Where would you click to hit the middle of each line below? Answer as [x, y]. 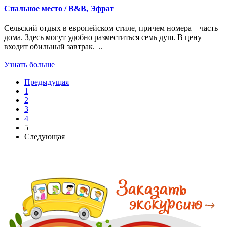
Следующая [45, 137]
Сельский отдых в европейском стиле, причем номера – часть [111, 28]
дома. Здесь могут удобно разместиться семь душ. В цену [103, 37]
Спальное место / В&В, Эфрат [59, 8]
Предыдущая [47, 82]
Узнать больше [29, 65]
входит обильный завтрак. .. [53, 47]
